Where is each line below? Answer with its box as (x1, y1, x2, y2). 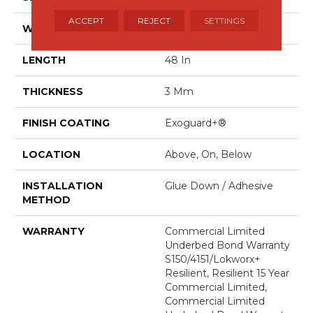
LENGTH (22, 53, 66, 66)
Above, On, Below (165, 147, 252, 161)
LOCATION (22, 147, 80, 161)
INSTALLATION (22, 179, 103, 192)
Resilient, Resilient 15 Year (165, 266, 289, 279)
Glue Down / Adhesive (165, 179, 273, 192)
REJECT (137, 15, 170, 25)
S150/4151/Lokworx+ (165, 252, 261, 265)
